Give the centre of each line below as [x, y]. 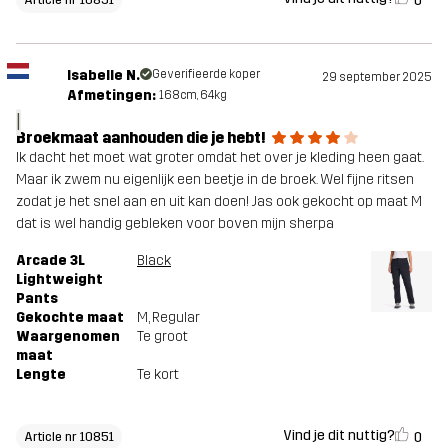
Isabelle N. [103, 75]
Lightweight [59, 279]
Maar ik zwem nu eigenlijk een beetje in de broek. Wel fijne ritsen [215, 179]
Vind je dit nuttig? [339, 436]
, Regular [174, 317]
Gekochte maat [70, 317]
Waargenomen [68, 336]
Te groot [162, 336]
